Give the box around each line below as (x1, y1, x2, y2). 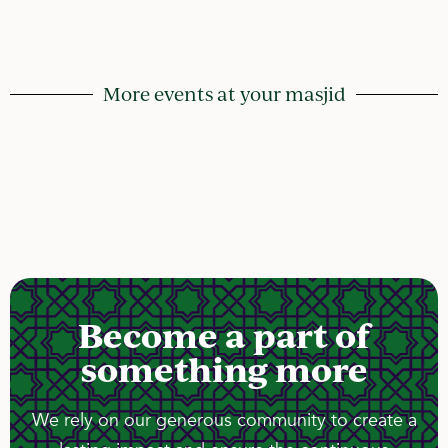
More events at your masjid (102, 82, 346, 107)
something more (80, 346, 368, 393)
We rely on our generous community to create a (31, 408, 417, 434)
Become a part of (78, 312, 370, 359)
